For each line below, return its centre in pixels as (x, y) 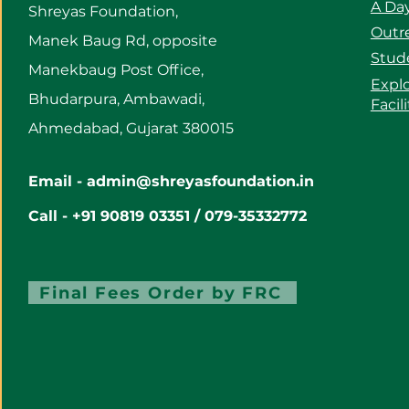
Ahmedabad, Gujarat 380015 (131, 128)
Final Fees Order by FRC (161, 293)
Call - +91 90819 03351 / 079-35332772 (167, 216)
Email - (57, 181)
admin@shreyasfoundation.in (200, 181)
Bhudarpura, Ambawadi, (116, 99)
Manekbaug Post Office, (115, 70)
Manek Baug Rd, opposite (122, 41)
